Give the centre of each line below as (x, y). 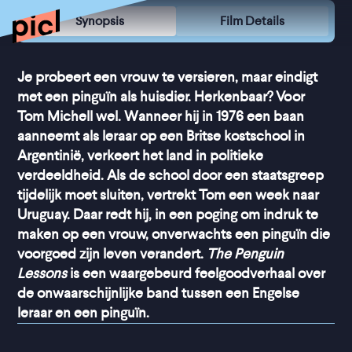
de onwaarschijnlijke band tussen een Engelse (159, 293)
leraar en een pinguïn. (84, 313)
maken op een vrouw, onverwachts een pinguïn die (174, 234)
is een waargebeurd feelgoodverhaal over (196, 273)
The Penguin (246, 254)
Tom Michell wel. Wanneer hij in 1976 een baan (161, 116)
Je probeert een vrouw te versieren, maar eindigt (168, 77)
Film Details (252, 21)
